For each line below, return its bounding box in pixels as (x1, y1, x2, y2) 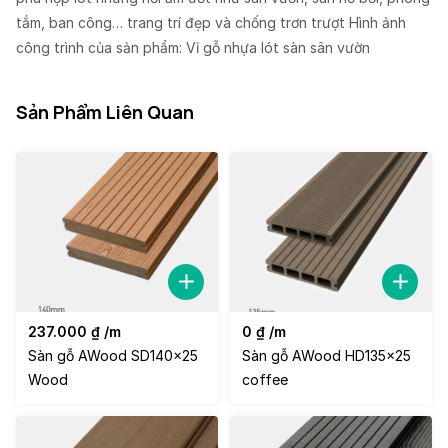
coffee (242, 370, 288, 388)
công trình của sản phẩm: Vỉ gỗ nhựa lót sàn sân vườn (16, 39, 370, 57)
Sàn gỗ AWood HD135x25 (242, 346, 411, 364)
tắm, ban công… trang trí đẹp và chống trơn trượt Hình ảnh (16, 14, 406, 32)
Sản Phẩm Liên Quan (16, 100, 194, 125)
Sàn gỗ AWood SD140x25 (28, 346, 198, 364)
